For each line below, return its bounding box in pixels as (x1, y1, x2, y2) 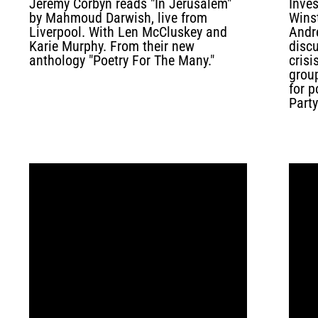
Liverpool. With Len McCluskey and (28, 23, 227, 40)
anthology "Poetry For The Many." (28, 52, 214, 69)
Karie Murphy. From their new (28, 38, 194, 55)
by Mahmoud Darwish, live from (28, 9, 207, 26)
